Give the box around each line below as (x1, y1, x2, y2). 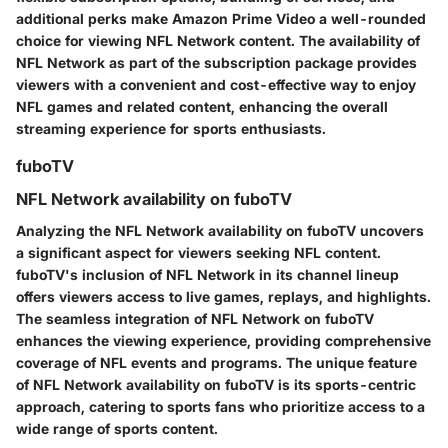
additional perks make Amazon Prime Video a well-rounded (16, 10, 426, 27)
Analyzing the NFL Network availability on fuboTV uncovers (16, 222, 424, 240)
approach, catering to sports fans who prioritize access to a (16, 398, 425, 416)
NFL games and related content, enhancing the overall (16, 98, 388, 115)
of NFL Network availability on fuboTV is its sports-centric (16, 376, 416, 394)
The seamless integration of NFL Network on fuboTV (16, 310, 374, 328)
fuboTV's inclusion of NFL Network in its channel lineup (16, 266, 399, 284)
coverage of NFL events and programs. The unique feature (16, 354, 417, 372)
